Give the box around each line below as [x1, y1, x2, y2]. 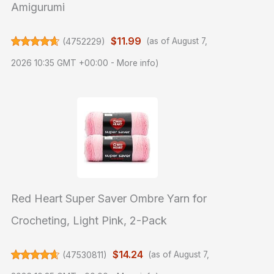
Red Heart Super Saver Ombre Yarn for [11, 192, 207, 206]
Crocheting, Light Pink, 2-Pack [11, 214, 168, 228]
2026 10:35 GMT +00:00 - [11, 58, 117, 68]
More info [117, 58, 156, 68]
